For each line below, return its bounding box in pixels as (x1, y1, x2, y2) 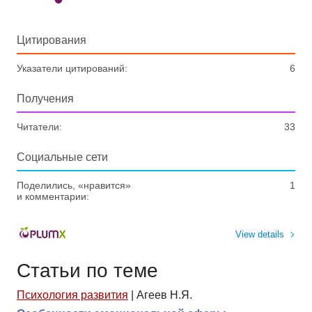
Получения (17, 92, 74, 104)
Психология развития (17, 288, 128, 301)
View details (235, 228, 284, 240)
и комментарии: (17, 190, 89, 202)
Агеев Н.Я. (136, 288, 192, 301)
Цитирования (17, 33, 86, 46)
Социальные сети (17, 150, 108, 163)
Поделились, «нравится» (17, 179, 131, 191)
